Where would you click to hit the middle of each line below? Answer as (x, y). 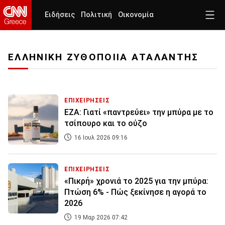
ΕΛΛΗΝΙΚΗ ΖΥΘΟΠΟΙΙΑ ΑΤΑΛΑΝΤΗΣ (103, 57)
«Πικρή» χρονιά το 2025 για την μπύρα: (136, 181)
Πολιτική (96, 15)
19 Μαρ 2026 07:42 (100, 218)
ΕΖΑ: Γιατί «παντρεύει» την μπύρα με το (139, 113)
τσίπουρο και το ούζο (106, 124)
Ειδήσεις (60, 15)
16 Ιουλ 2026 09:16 (100, 138)
